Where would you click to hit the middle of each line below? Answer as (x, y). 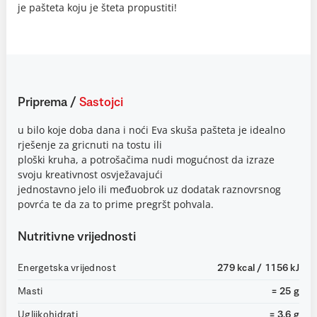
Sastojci (101, 103)
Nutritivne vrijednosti (77, 237)
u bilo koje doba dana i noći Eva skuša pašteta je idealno (151, 130)
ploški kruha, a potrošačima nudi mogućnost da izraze (146, 160)
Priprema (44, 103)
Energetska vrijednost (67, 268)
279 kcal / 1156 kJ (258, 268)
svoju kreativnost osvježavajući (90, 174)
